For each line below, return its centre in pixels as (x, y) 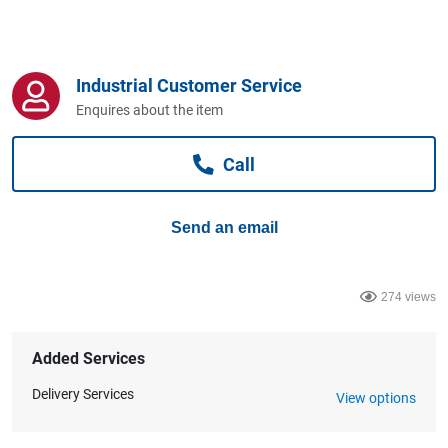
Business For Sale (121, 93)
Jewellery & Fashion (128, 173)
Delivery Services (83, 394)
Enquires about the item (149, 110)
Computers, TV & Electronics (157, 13)
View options (375, 398)
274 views (408, 297)
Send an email (224, 227)
